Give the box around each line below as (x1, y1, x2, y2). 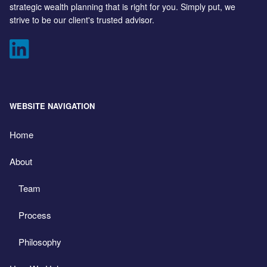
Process (18, 209, 52, 222)
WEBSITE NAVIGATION (10, 100, 95, 111)
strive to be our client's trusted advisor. (10, 13, 155, 26)
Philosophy (18, 235, 62, 249)
